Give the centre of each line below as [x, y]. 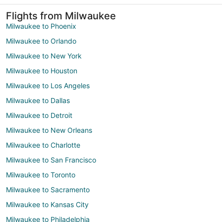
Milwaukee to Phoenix [41, 26]
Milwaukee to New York [44, 55]
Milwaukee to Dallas [38, 100]
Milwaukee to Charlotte [43, 145]
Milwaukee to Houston [42, 70]
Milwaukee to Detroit [39, 115]
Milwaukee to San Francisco [51, 160]
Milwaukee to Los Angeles [48, 85]
